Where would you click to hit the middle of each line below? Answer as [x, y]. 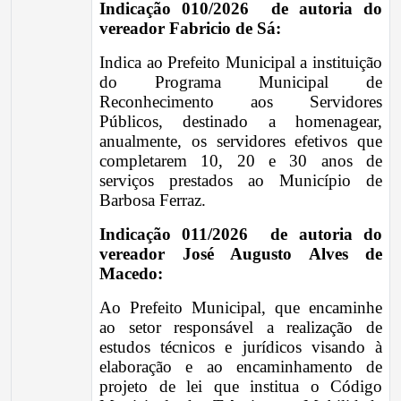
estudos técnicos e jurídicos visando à [241, 347]
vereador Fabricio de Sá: [190, 28]
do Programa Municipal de [241, 82]
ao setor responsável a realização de [241, 327]
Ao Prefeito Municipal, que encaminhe [241, 307]
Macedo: [131, 273]
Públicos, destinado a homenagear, [241, 121]
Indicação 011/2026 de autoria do [241, 234]
